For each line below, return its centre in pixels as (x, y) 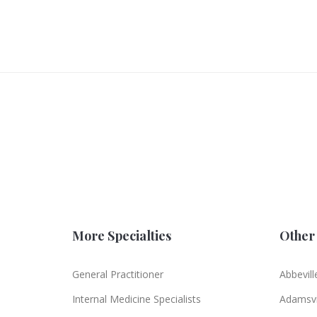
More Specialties (122, 235)
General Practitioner (118, 274)
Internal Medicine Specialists (137, 299)
